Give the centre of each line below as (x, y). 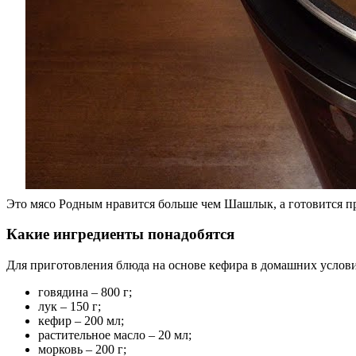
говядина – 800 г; (85, 292)
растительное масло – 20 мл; (115, 335)
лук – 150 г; (70, 307)
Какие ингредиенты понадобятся (120, 234)
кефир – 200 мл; (81, 321)
